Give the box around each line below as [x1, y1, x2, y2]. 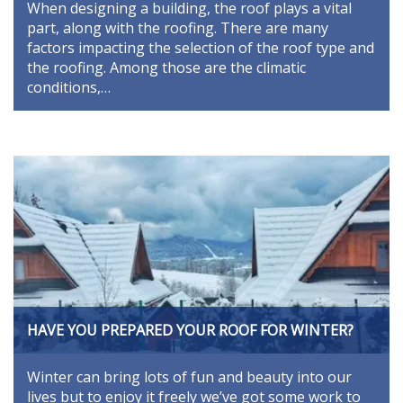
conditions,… [27, 76, 111, 97]
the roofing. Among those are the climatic [27, 57, 306, 77]
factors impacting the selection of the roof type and [27, 37, 374, 58]
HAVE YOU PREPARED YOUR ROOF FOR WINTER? [27, 320, 354, 341]
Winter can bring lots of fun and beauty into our [27, 367, 352, 388]
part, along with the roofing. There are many [27, 17, 328, 38]
